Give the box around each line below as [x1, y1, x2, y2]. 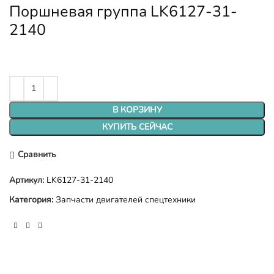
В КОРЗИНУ [112, 103, 162, 116]
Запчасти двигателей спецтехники [56, 193, 196, 206]
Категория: [9, 193, 53, 206]
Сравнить [17, 149, 56, 161]
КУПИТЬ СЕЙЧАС [102, 120, 172, 133]
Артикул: [9, 174, 46, 186]
